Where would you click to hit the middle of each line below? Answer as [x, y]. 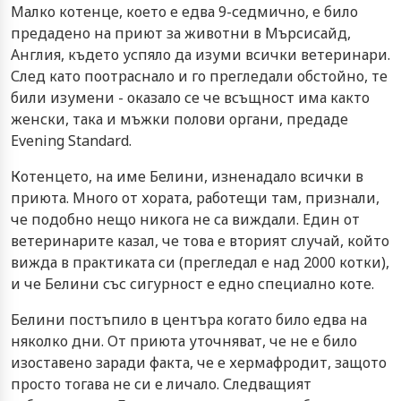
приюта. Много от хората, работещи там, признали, [195, 197]
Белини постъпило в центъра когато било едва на [189, 319]
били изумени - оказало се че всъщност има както [190, 97]
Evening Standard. [71, 140]
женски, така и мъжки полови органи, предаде [179, 119]
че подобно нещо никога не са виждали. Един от [185, 219]
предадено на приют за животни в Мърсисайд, [181, 33]
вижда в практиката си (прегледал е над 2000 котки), [200, 262]
